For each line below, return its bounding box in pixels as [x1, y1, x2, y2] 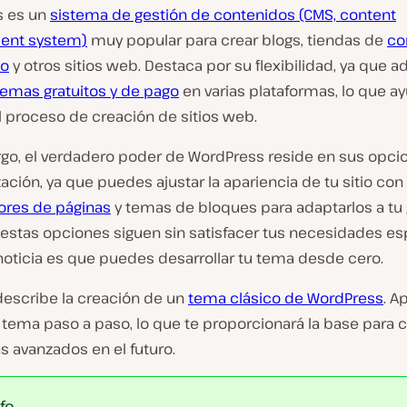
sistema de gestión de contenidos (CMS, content [50, 5, 396, 25]
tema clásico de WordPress [188, 288, 383, 308]
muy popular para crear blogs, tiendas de [87, 30, 387, 50]
